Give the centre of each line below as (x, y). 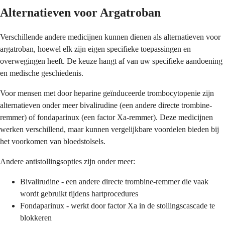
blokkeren (36, 218)
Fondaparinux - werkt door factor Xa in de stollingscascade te (118, 206)
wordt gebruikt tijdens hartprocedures (79, 194)
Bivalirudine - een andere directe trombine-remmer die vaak (114, 182)
